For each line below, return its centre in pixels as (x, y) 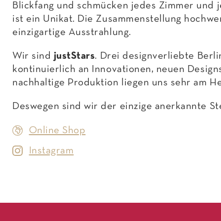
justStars (73, 56)
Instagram (51, 150)
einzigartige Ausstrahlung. (72, 32)
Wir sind (32, 56)
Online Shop (57, 130)
